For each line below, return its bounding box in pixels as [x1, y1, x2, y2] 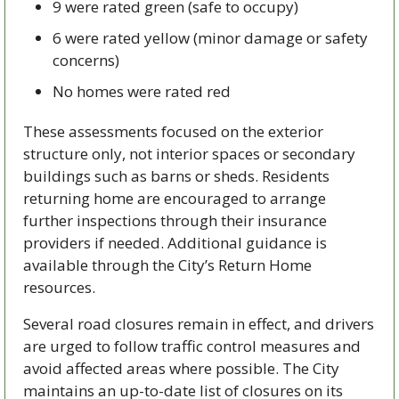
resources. [23, 277, 95, 298]
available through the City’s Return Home [23, 255, 312, 276]
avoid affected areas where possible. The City [23, 358, 339, 379]
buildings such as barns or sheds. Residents [23, 166, 330, 187]
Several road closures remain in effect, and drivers [23, 313, 374, 335]
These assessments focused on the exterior [23, 121, 323, 142]
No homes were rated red [53, 81, 231, 102]
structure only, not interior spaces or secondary [23, 143, 355, 165]
